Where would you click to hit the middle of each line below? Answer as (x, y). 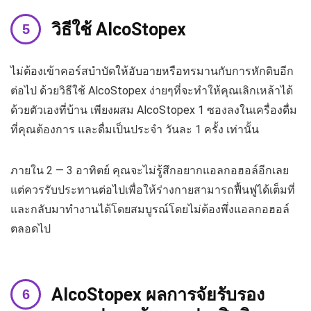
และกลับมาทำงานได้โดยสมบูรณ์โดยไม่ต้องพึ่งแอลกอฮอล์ (150, 210)
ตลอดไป (31, 229)
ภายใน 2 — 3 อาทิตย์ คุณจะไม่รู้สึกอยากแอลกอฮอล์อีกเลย (150, 171)
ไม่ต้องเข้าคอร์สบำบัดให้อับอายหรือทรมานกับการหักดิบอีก (152, 72)
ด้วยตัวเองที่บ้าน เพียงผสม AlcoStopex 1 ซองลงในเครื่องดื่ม (154, 110)
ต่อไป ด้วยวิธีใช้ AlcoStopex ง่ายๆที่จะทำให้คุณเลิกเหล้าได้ (152, 91)
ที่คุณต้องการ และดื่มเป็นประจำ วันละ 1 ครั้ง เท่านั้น (135, 130)
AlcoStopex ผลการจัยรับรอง (158, 295)
